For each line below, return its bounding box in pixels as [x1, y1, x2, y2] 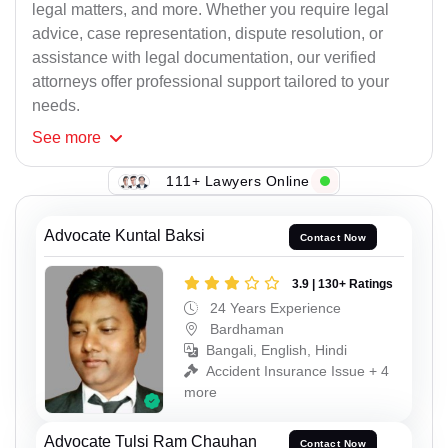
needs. [32, 97, 80, 115]
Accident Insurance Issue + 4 [206, 362, 389, 379]
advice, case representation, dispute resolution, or [32, 25, 383, 43]
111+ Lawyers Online [166, 172, 310, 189]
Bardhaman [206, 320, 284, 337]
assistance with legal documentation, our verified [32, 49, 376, 67]
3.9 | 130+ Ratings [292, 276, 393, 291]
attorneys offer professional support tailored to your [32, 73, 389, 91]
